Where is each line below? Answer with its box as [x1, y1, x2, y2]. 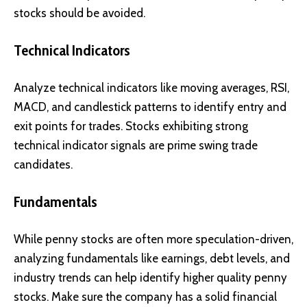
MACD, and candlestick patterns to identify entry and [14, 100, 286, 114]
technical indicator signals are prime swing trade [14, 138, 258, 153]
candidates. [14, 158, 73, 172]
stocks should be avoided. [14, 6, 145, 21]
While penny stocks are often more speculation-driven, [14, 232, 293, 247]
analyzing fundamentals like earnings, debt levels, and [14, 251, 290, 266]
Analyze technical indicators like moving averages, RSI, [14, 81, 289, 95]
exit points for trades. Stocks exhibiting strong [14, 119, 248, 134]
